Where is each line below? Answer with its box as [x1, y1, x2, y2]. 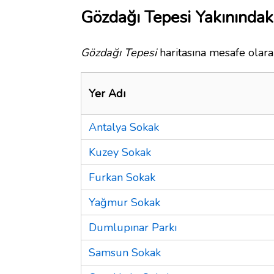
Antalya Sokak [89, 119, 159, 135]
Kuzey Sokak [89, 144, 151, 160]
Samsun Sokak [89, 245, 161, 260]
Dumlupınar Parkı [89, 220, 177, 235]
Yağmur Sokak [89, 194, 160, 210]
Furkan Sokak [89, 169, 155, 185]
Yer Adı [89, 86, 125, 101]
